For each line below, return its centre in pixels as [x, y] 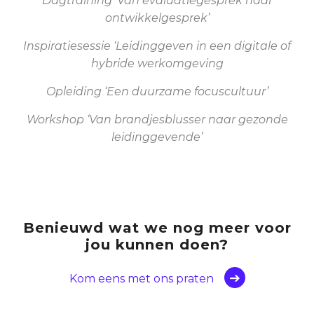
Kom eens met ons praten [141, 279]
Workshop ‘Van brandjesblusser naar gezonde [157, 120]
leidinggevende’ [157, 137]
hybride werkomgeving [157, 64]
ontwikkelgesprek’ [157, 18]
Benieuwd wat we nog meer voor [157, 228]
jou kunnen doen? [157, 245]
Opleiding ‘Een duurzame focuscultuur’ [157, 92]
